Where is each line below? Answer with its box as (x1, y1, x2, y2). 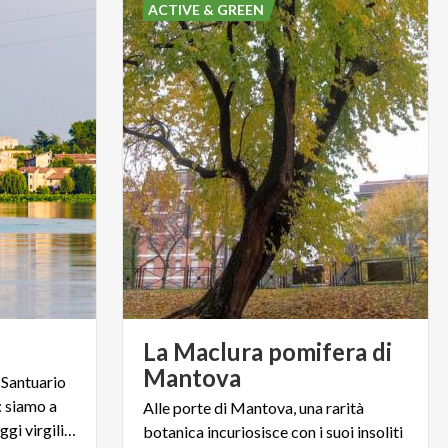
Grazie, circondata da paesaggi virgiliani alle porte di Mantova (63, 419, 76, 439)
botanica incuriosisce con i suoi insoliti (142, 421, 403, 441)
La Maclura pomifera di (142, 336, 392, 366)
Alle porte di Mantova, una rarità (142, 397, 364, 417)
